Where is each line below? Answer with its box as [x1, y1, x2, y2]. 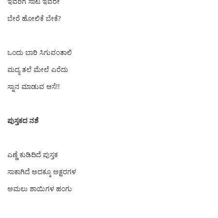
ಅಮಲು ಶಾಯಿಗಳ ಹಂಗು [7, 184, 72, 193]
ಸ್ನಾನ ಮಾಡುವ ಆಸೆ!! [7, 82, 60, 91]
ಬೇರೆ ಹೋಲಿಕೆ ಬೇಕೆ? [7, 14, 61, 23]
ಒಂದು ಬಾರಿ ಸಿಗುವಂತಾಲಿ [7, 48, 72, 57]
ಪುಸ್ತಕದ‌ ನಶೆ [7, 116, 40, 125]
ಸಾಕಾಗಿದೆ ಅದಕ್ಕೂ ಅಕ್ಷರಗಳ [7, 167, 78, 176]
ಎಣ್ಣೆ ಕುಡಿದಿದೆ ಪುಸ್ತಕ [7, 150, 58, 159]
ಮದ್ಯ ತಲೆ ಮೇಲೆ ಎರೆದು [7, 65, 68, 74]
